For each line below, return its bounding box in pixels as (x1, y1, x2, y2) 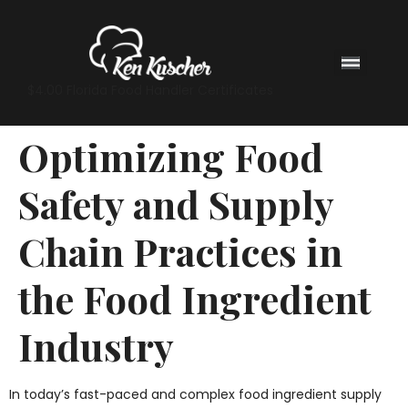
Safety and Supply (18, 178, 333, 229)
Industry (18, 320, 174, 372)
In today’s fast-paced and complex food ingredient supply (9, 384, 382, 403)
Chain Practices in (18, 225, 342, 277)
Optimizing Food (18, 130, 323, 182)
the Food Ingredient (18, 272, 372, 324)
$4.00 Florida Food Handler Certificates (27, 80, 273, 99)
